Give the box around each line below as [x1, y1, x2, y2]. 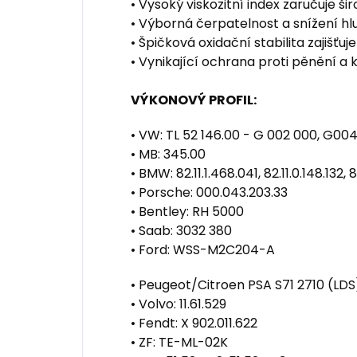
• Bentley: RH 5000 [131, 202, 244, 222]
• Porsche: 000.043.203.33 [131, 183, 288, 202]
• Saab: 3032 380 [131, 222, 232, 241]
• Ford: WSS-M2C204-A [131, 241, 275, 260]
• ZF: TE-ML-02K [131, 333, 228, 352]
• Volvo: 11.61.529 [131, 295, 226, 314]
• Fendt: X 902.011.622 [131, 314, 257, 333]
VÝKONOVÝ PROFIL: [131, 91, 257, 110]
